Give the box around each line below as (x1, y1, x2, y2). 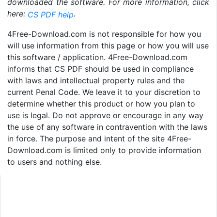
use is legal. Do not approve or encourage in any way (7, 110, 203, 120)
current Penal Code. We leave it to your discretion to (7, 87, 201, 97)
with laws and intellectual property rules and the (7, 75, 185, 85)
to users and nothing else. (7, 156, 102, 167)
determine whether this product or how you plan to (7, 98, 195, 108)
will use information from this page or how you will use (7, 40, 209, 50)
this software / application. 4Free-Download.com (7, 52, 187, 62)
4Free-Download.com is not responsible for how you (7, 29, 201, 39)
